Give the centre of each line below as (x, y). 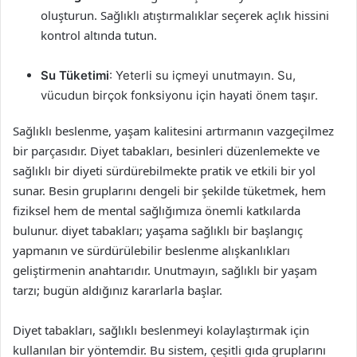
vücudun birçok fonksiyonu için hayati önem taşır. (179, 95)
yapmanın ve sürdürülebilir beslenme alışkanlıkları (151, 250)
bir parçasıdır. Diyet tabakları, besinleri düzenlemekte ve (166, 151)
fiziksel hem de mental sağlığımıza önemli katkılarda (157, 210)
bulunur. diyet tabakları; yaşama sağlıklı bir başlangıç (158, 230)
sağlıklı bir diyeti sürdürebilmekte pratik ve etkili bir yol (164, 171)
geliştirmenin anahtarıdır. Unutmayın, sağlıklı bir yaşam (165, 270)
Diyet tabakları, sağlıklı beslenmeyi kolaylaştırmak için (161, 330)
